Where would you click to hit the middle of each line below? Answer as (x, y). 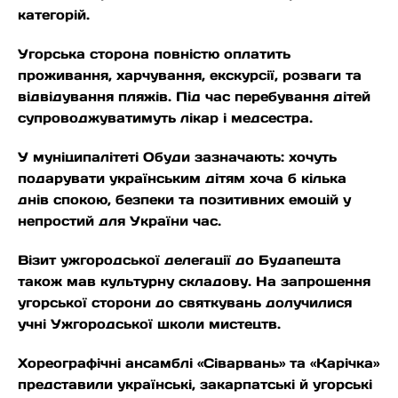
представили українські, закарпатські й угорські (195, 385)
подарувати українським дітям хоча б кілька (182, 179)
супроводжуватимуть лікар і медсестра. (165, 118)
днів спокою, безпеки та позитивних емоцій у (184, 200)
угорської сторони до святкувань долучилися (185, 303)
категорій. (54, 15)
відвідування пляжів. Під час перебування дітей (194, 97)
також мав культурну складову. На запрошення (194, 282)
